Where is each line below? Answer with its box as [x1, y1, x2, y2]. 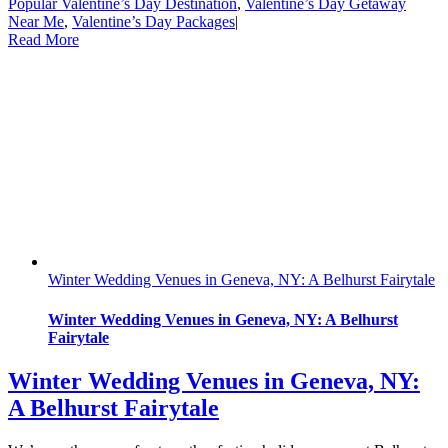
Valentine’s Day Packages [72, 13, 235, 31]
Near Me [8, 13, 64, 31]
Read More [8, 31, 79, 49]
